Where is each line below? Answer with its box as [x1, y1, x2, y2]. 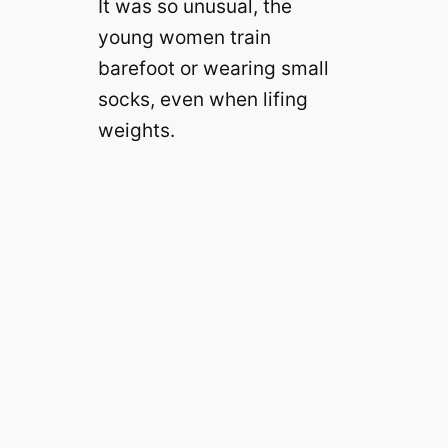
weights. [97, 118, 175, 143]
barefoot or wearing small [97, 56, 329, 81]
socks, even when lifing [97, 87, 308, 112]
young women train [97, 25, 271, 50]
